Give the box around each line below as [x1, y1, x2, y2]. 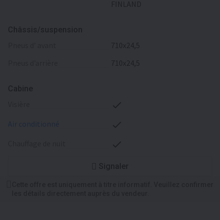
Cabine [8, 83, 33, 93]
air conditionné [12, 119, 59, 129]
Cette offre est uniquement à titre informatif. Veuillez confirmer [12, 181, 214, 189]
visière [12, 99, 30, 109]
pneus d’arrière [13, 58, 58, 68]
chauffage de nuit [12, 138, 66, 148]
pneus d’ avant [13, 40, 56, 50]
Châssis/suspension [8, 25, 82, 34]
